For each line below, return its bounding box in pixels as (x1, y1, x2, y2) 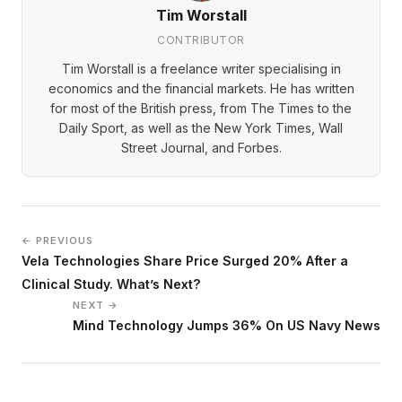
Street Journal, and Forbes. (120, 139, 282, 155)
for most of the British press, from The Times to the (50, 100, 352, 116)
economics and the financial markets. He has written (48, 80, 354, 96)
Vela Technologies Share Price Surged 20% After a (22, 252, 348, 268)
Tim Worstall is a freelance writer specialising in (61, 60, 341, 76)
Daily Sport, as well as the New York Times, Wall (59, 119, 343, 135)
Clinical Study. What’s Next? (22, 275, 200, 292)
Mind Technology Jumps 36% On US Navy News (73, 317, 380, 333)
